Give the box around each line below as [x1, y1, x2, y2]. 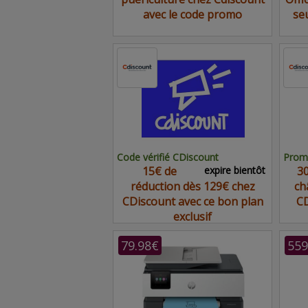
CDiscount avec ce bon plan [122, 194, 263, 209]
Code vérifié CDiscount [117, 151, 219, 164]
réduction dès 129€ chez [130, 179, 255, 194]
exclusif [173, 209, 212, 224]
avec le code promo [143, 7, 242, 22]
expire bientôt [204, 164, 265, 177]
